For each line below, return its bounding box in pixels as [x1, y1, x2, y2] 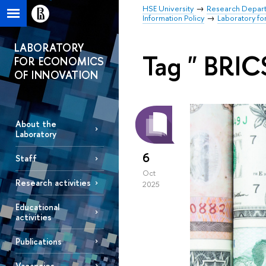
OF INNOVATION [14, 68, 99, 83]
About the [15, 118, 56, 130]
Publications [15, 235, 62, 247]
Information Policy [142, 12, 204, 23]
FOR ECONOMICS [14, 54, 104, 69]
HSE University [142, 3, 194, 14]
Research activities [15, 177, 91, 189]
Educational [15, 201, 59, 213]
